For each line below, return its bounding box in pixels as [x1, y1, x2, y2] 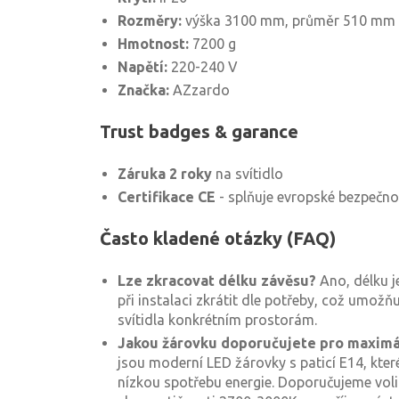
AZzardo [169, 82, 230, 98]
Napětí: [118, 59, 167, 75]
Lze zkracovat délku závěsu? [118, 273, 316, 289]
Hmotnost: [118, 36, 189, 52]
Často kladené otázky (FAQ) [100, 228, 336, 248]
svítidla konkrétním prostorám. [118, 312, 317, 328]
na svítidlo [212, 166, 283, 182]
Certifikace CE [118, 189, 216, 205]
